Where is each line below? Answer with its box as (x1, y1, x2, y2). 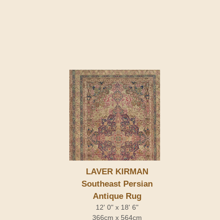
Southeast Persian (82, 179, 153, 189)
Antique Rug (93, 191, 141, 201)
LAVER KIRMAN (86, 166, 148, 176)
